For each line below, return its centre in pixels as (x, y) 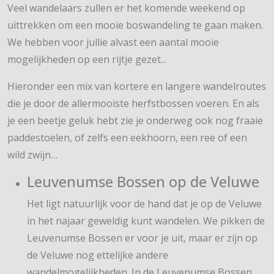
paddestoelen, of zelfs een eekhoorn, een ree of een (127, 138)
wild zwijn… (32, 155)
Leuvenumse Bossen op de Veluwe (143, 182)
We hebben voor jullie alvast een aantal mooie (113, 43)
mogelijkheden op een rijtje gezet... (87, 60)
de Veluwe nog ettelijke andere (98, 255)
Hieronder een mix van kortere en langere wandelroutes (137, 87)
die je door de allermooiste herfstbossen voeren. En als (133, 104)
